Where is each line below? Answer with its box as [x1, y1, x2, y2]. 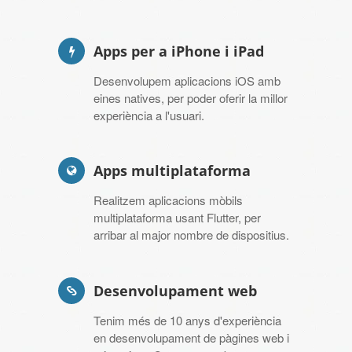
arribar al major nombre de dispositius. [93, 226, 289, 244]
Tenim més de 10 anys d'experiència [93, 311, 281, 328]
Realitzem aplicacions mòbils [93, 192, 243, 209]
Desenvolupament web [93, 280, 257, 300]
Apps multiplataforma [93, 161, 251, 181]
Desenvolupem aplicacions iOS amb [93, 71, 280, 89]
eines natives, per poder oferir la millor [93, 89, 288, 106]
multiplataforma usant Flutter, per [93, 209, 261, 226]
